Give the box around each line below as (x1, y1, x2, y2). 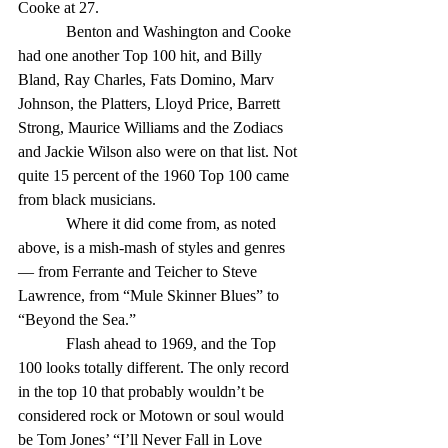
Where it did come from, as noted (18, 215, 66, 232)
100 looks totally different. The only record (18, 359, 293, 376)
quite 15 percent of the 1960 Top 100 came (18, 167, 293, 184)
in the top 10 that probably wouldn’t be (18, 383, 268, 400)
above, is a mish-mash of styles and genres (18, 239, 289, 256)
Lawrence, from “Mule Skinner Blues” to (18, 287, 283, 304)
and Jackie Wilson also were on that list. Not (18, 143, 301, 160)
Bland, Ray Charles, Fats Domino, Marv (18, 71, 278, 88)
